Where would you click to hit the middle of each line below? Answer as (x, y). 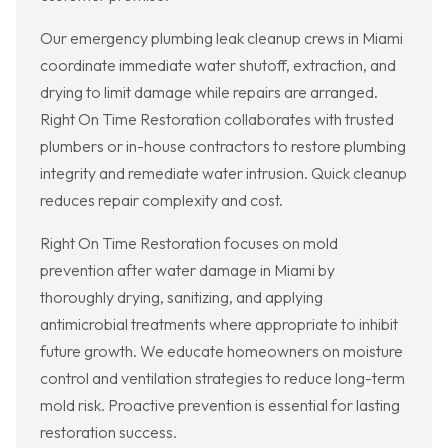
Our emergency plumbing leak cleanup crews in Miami (221, 38)
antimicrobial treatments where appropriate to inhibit (219, 324)
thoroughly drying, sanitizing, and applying (181, 297)
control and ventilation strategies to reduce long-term (222, 378)
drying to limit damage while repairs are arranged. (209, 92)
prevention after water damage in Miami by (187, 270)
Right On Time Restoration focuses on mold (189, 243)
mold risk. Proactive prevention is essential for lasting (220, 405)
